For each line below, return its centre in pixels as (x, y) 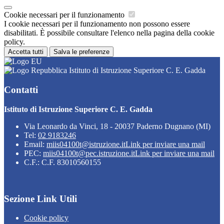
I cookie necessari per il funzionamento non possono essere (97, 24)
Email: (35, 144)
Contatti (21, 90)
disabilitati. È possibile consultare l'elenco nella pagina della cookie (109, 33)
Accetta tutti (26, 52)
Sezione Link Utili (40, 198)
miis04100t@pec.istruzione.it (89, 153)
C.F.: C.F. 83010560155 (62, 162)
